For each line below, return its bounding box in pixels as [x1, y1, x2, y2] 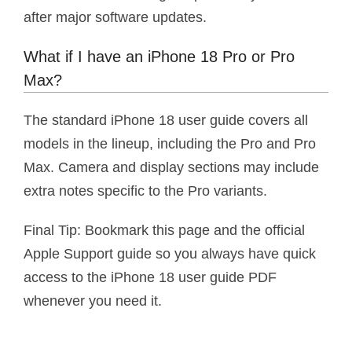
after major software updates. [24, 9, 207, 25]
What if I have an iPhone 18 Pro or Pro [24, 47, 295, 65]
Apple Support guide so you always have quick [24, 245, 316, 262]
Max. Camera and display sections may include [24, 159, 319, 175]
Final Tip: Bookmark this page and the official [24, 222, 305, 238]
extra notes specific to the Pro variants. [24, 182, 267, 199]
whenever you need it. [24, 292, 162, 309]
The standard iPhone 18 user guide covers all [24, 112, 308, 128]
